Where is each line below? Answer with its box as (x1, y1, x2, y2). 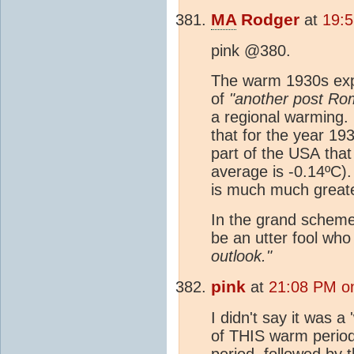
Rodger (236, 9, 299, 29)
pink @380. (211, 41, 291, 59)
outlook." (211, 247, 272, 265)
